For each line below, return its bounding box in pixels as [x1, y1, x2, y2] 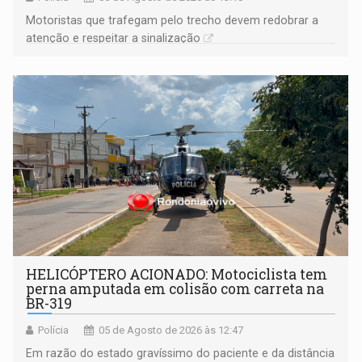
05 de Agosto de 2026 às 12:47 [99, 324, 244, 337]
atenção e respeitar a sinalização [26, 32, 201, 45]
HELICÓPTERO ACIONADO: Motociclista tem [26, 265, 328, 284]
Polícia [38, 324, 69, 337]
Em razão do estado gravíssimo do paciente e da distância [26, 347, 335, 360]
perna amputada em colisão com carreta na [26, 280, 325, 299]
